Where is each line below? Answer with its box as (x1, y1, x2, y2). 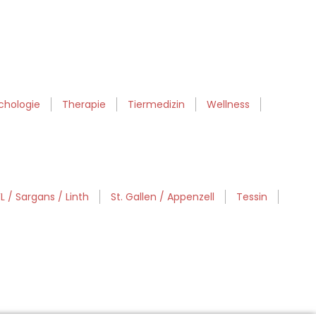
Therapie (62, 97, 106, 112)
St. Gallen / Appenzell (111, 190, 214, 205)
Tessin (236, 190, 267, 205)
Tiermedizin (128, 97, 185, 112)
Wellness (207, 97, 250, 112)
